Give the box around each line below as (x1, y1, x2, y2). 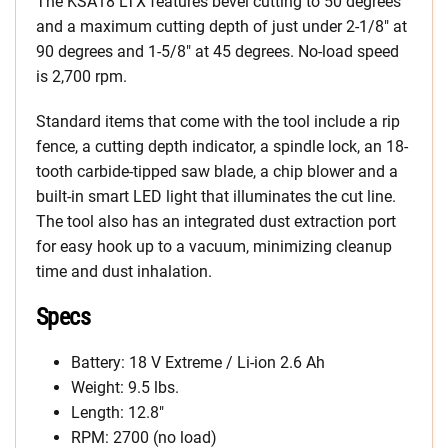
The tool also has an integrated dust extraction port (36, 211, 396, 231)
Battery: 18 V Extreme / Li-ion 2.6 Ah (71, 352, 325, 372)
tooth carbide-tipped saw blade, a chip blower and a (36, 161, 398, 181)
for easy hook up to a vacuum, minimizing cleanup (36, 236, 392, 256)
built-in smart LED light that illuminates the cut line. (36, 186, 396, 206)
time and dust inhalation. (36, 261, 212, 281)
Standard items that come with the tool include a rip (36, 111, 400, 131)
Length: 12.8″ (71, 402, 164, 422)
